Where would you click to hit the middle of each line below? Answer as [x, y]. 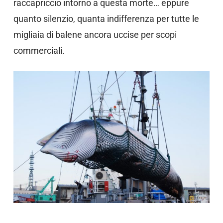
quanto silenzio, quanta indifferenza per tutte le [106, 19]
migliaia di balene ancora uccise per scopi [95, 35]
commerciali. [39, 51]
